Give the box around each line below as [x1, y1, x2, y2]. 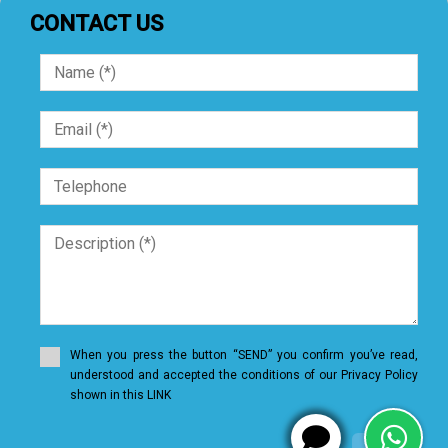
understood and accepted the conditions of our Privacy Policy [70, 368, 418, 383]
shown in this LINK [70, 388, 171, 403]
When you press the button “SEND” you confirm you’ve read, [70, 348, 418, 363]
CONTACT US [30, 11, 163, 37]
